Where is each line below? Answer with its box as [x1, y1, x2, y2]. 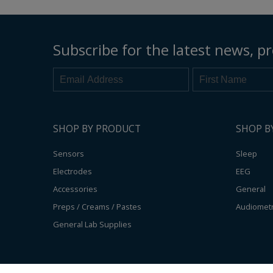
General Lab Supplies [53, 219, 132, 230]
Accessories [53, 183, 97, 195]
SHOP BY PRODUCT [53, 122, 141, 136]
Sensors [53, 148, 84, 160]
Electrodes [53, 166, 92, 177]
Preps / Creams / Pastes [53, 201, 141, 213]
